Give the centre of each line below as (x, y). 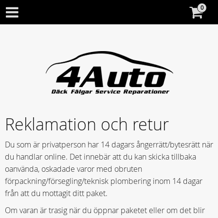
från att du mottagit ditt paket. (56, 193)
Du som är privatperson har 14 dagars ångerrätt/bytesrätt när (109, 145)
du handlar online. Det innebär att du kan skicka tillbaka (100, 157)
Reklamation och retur (87, 124)
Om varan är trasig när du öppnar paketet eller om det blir (105, 210)
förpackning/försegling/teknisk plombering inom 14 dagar (104, 181)
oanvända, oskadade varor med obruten (73, 169)
